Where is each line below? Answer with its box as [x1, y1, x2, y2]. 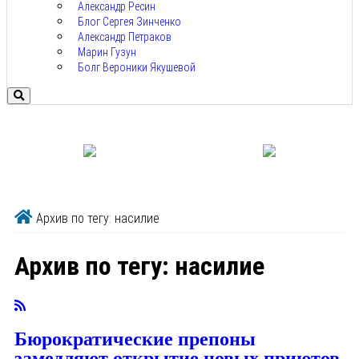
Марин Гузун [78, 46, 136, 59]
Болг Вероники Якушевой [78, 61, 196, 75]
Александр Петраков [78, 30, 171, 44]
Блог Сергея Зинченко [78, 15, 181, 29]
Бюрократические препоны [14, 329, 256, 350]
